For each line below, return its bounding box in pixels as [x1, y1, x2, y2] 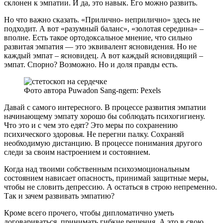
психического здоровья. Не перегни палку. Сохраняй [4, 130, 184, 139]
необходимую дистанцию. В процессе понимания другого [4, 139, 202, 148]
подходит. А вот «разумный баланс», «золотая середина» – [4, 24, 204, 33]
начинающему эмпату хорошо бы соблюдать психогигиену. [4, 112, 205, 121]
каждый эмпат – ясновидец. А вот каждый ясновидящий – [4, 51, 203, 60]
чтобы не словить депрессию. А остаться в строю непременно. [4, 183, 217, 192]
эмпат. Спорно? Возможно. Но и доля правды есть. [4, 60, 178, 69]
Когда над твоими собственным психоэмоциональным [4, 165, 190, 174]
